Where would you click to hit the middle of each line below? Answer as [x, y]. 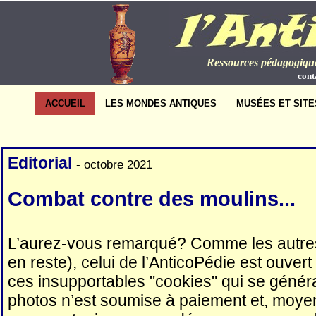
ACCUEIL [65, 103]
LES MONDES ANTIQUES [161, 103]
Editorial [40, 163]
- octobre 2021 [114, 164]
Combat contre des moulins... [152, 199]
